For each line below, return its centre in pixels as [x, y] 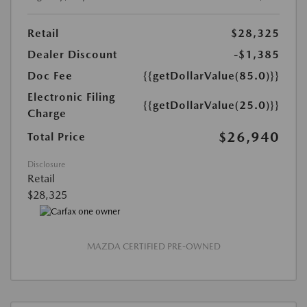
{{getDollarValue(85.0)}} [211, 76]
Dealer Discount [72, 55]
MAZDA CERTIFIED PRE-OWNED [153, 246]
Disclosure [46, 165]
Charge [47, 114]
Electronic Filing [71, 97]
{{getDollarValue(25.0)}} [211, 106]
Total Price [57, 137]
